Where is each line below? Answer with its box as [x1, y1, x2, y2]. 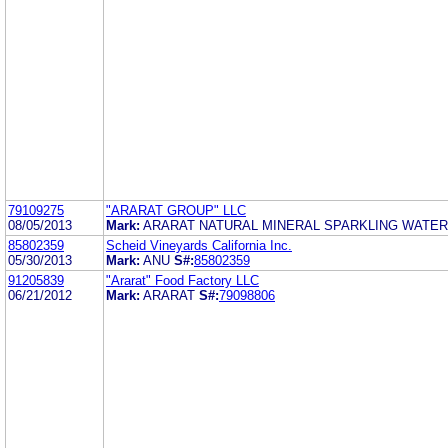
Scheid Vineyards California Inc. [106, 237, 292, 253]
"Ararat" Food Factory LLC [106, 272, 259, 288]
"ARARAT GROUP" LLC [106, 202, 246, 218]
